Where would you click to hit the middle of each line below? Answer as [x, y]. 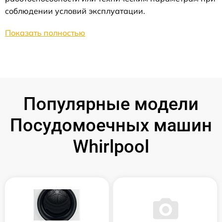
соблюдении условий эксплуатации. [75, 11]
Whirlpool [111, 147]
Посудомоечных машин [111, 126]
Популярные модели [111, 104]
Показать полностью [45, 33]
